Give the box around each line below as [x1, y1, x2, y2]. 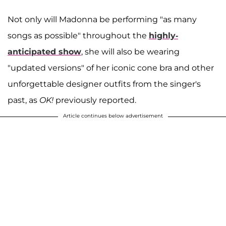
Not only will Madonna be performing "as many [8, 14, 197, 24]
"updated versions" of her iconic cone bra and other [8, 63, 214, 73]
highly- [149, 30, 178, 40]
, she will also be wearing [81, 46, 180, 56]
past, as [8, 95, 39, 105]
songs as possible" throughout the [8, 30, 149, 40]
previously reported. [53, 95, 136, 105]
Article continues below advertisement [63, 112, 163, 119]
